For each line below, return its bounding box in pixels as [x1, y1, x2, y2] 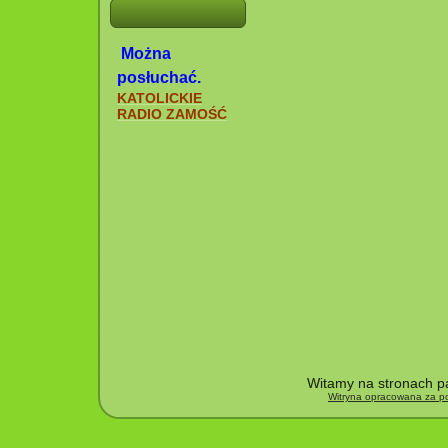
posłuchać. [117, 69, 201, 86]
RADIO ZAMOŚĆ [117, 106, 227, 122]
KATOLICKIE [117, 90, 202, 106]
